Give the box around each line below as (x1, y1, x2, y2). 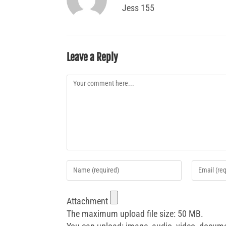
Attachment (67, 195, 110, 206)
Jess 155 (122, 2, 154, 13)
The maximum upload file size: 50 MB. (67, 208, 203, 219)
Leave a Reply (67, 50, 118, 64)
